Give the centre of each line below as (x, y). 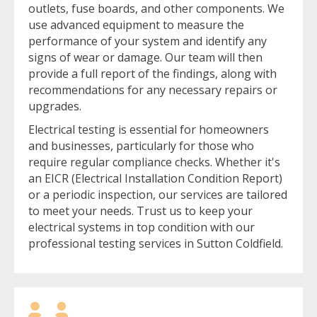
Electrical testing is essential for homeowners (149, 129)
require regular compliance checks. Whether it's (154, 162)
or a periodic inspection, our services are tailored (158, 194)
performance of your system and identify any (148, 41)
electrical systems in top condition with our (142, 227)
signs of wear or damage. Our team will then (145, 57)
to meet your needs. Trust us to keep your (140, 211)
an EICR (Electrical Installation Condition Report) (155, 178)
